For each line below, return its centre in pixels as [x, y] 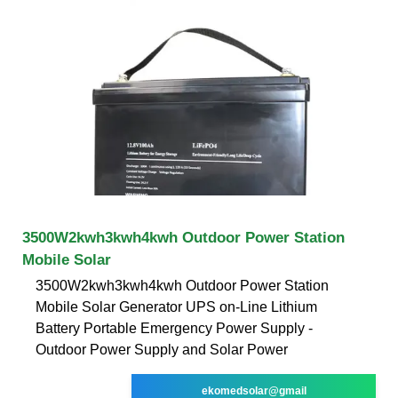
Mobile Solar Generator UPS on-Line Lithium [176, 306]
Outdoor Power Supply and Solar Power [162, 349]
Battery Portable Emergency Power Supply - [174, 328]
